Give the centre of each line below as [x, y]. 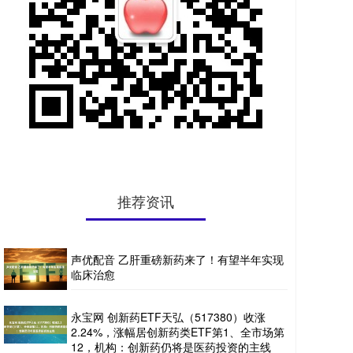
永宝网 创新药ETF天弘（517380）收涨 [168, 317]
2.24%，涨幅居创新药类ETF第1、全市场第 [178, 332]
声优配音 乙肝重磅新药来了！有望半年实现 [177, 259]
